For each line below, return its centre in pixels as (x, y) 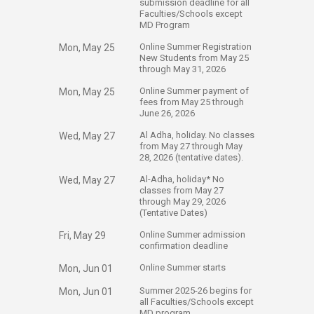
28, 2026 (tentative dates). (191, 157)
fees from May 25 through (192, 102)
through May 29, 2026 (183, 202)
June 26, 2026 (168, 113)
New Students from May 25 (194, 58)
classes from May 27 (182, 190)
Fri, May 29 (82, 235)
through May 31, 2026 (184, 69)
